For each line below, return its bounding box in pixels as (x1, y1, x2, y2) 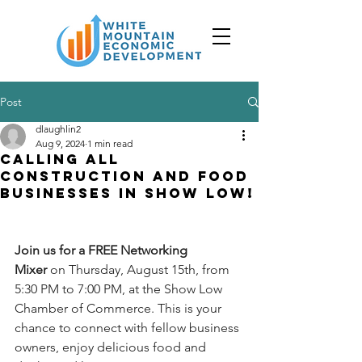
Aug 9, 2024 (36, 137, 85, 149)
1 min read (87, 137, 133, 149)
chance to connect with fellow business (15, 320, 242, 335)
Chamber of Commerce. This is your (15, 301, 225, 316)
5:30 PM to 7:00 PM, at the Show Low (15, 281, 225, 297)
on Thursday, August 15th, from (47, 262, 233, 277)
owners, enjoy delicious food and (15, 339, 209, 355)
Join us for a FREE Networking (15, 242, 191, 258)
